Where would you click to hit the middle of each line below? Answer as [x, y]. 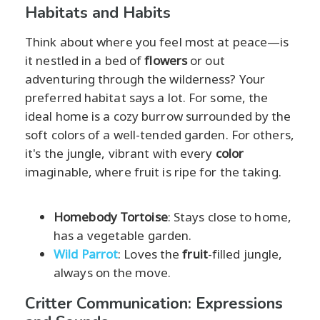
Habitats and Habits [98, 12]
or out [206, 60]
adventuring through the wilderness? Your [145, 79]
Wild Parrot [86, 254]
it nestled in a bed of [85, 60]
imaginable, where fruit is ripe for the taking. [153, 171]
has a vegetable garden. [123, 235]
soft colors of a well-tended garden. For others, [160, 134]
